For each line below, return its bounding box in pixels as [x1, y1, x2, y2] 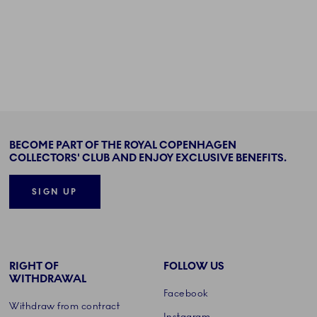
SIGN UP [32, 187, 78, 197]
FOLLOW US [163, 260, 224, 273]
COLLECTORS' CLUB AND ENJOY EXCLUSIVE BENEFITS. [9, 151, 287, 164]
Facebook [163, 287, 209, 299]
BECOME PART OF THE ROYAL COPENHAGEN [9, 138, 237, 151]
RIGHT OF [9, 260, 59, 273]
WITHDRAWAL [9, 272, 87, 286]
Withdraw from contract [9, 300, 120, 312]
